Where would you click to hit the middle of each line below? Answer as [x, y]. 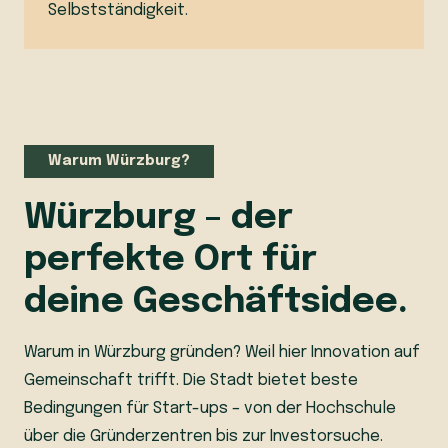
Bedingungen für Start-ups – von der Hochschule [210, 409]
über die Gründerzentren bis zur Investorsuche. [203, 437]
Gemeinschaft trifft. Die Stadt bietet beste [191, 381]
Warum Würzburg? [119, 160]
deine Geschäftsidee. [216, 302]
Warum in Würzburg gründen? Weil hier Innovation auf [222, 353]
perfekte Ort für [170, 260]
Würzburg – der [158, 218]
